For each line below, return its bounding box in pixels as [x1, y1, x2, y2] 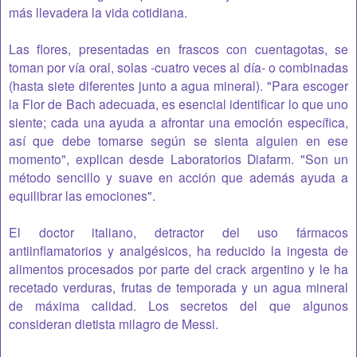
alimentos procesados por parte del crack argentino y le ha [9, 259, 348, 277]
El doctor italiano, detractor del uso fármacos [9, 222, 348, 241]
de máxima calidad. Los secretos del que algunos [9, 296, 348, 314]
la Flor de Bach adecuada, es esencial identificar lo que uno [9, 94, 348, 112]
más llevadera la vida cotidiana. [9, 2, 187, 21]
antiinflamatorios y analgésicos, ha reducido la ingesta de [9, 241, 348, 259]
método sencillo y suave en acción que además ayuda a [9, 167, 348, 186]
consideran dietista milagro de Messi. [9, 314, 218, 332]
